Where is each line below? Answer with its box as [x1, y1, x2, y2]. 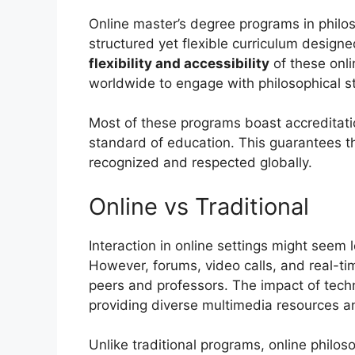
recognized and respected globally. [89, 155, 312, 171]
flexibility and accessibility [89, 55, 269, 71]
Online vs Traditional [89, 192, 309, 220]
